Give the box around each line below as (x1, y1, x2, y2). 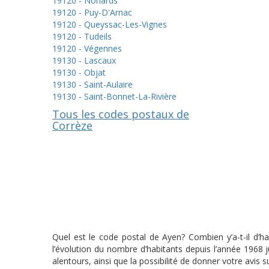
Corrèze (52, 118, 92, 133)
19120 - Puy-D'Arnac (52, 7, 132, 18)
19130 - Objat (52, 67, 106, 78)
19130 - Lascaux (52, 55, 116, 66)
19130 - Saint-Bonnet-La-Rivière (52, 91, 177, 102)
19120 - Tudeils (52, 31, 112, 42)
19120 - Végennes (52, 43, 122, 54)
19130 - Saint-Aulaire (52, 79, 133, 90)
